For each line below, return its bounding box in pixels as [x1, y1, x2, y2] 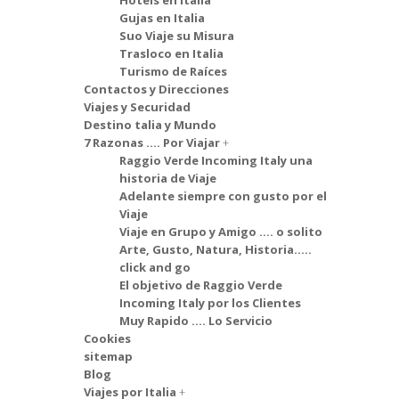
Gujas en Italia [119, 10, 205, 26]
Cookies [84, 330, 131, 346]
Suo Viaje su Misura [119, 28, 234, 44]
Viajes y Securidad [84, 99, 191, 115]
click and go [119, 259, 191, 275]
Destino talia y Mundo [84, 117, 216, 133]
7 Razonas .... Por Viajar [84, 134, 223, 151]
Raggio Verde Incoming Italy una [119, 152, 313, 168]
